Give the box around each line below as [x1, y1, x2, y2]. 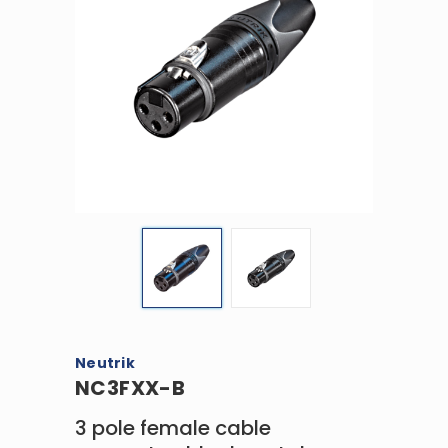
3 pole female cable [75, 413, 271, 442]
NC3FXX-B [75, 373, 186, 402]
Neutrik [75, 352, 135, 373]
